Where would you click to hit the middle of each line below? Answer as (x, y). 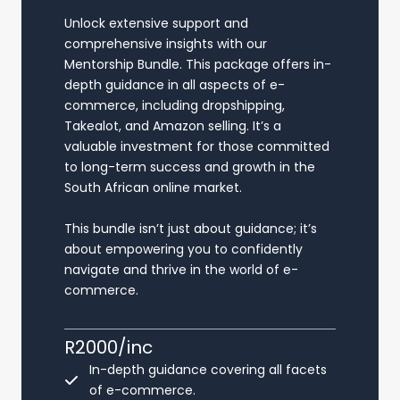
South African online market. (153, 187)
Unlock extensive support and (156, 23)
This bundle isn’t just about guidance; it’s (191, 228)
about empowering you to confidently (183, 249)
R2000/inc (108, 347)
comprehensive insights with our (166, 43)
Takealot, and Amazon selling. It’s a (173, 125)
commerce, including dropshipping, (175, 105)
